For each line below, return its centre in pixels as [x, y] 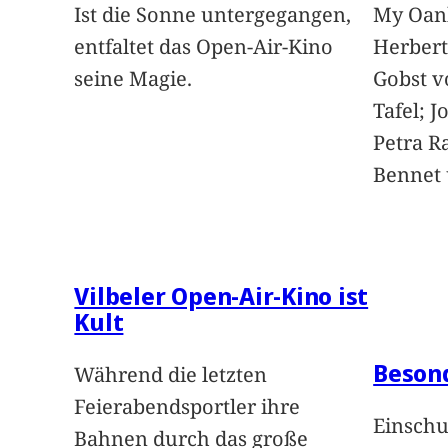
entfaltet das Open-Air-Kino [204, 47]
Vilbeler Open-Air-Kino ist [221, 296]
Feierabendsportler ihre [187, 407]
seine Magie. [133, 79]
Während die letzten [171, 375]
